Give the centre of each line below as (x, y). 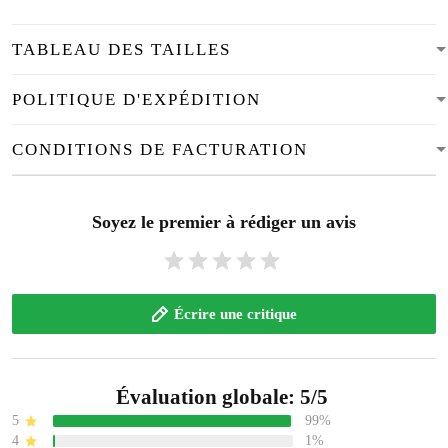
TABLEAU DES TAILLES (121, 50)
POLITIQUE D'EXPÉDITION (136, 100)
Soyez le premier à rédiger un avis (224, 222)
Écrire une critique (235, 314)
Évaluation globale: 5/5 (222, 397)
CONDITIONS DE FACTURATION (160, 150)
